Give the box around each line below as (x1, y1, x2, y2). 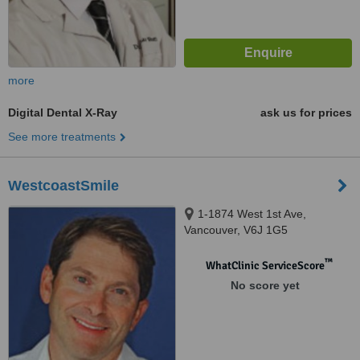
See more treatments (8, 130, 116, 143)
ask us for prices (260, 106, 352, 119)
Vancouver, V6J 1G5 (184, 223, 288, 236)
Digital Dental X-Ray (8, 106, 117, 119)
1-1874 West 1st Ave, (198, 207, 306, 220)
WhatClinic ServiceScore (205, 259, 325, 272)
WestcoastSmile (8, 178, 119, 194)
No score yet (230, 279, 300, 292)
